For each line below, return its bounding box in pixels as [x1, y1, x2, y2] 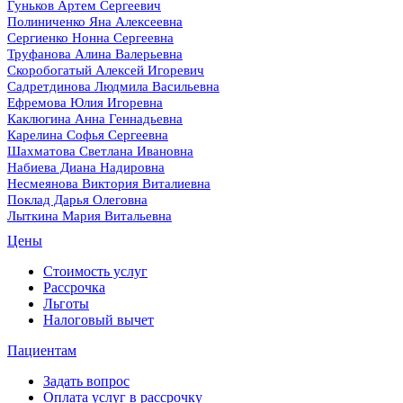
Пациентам [7, 343, 76, 358]
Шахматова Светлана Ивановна [7, 144, 193, 158]
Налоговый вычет [43, 312, 154, 327]
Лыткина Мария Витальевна [7, 209, 172, 223]
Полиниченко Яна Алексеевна [7, 14, 183, 29]
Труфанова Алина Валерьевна [7, 47, 183, 61]
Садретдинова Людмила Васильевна [7, 79, 219, 94]
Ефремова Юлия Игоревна [7, 95, 163, 110]
